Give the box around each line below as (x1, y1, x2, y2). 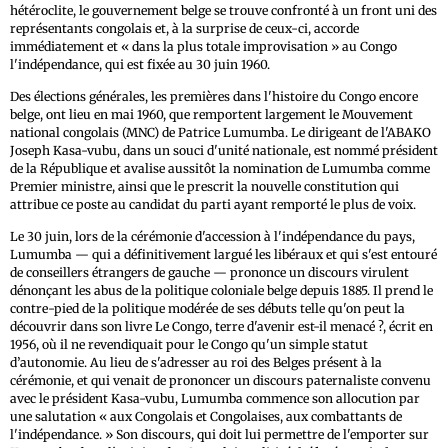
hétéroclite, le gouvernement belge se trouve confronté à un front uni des (10, 2, 437, 18)
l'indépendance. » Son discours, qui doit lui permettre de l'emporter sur (10, 426, 429, 442)
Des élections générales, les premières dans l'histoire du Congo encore (10, 88, 418, 104)
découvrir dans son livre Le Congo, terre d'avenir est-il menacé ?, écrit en (10, 318, 433, 334)
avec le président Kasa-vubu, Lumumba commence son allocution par (10, 390, 420, 406)
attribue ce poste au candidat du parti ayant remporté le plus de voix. (10, 196, 416, 212)
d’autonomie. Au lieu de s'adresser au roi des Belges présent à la (10, 354, 382, 370)
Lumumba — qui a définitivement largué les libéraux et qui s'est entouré (10, 246, 437, 262)
